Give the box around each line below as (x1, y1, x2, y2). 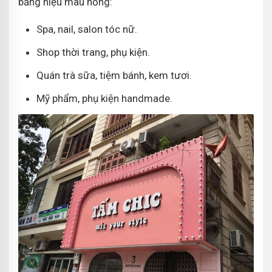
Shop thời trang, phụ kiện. (36, 46, 150, 58)
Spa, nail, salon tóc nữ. (36, 22, 137, 35)
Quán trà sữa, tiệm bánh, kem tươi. (36, 69, 192, 81)
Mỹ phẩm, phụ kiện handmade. (36, 92, 172, 104)
